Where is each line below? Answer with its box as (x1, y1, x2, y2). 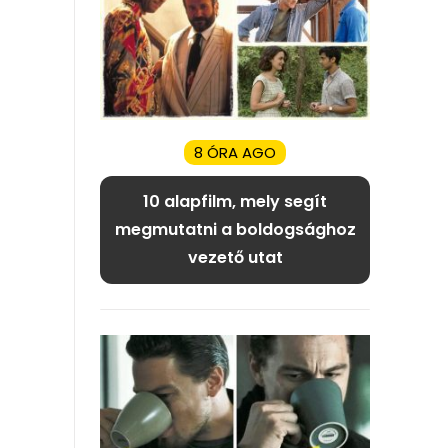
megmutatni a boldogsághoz (114, 218, 356, 242)
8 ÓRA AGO (194, 142, 276, 164)
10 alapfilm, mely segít (143, 190, 327, 214)
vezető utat (187, 246, 283, 270)
